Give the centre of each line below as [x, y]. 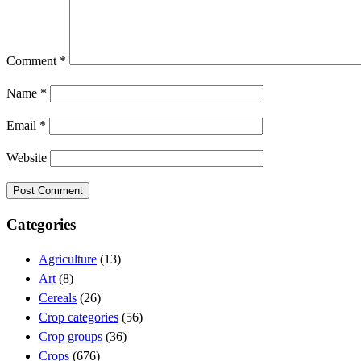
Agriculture [68, 259]
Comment [33, 61]
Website [27, 158]
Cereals [58, 297]
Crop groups [71, 336]
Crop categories [79, 317]
